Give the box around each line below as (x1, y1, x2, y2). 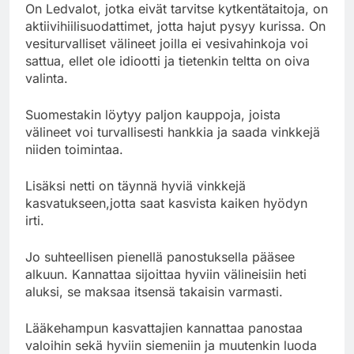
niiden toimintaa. (25, 141, 123, 157)
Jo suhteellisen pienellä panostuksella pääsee (25, 248, 295, 265)
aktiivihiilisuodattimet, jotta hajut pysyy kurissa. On (25, 17, 326, 34)
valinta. (25, 70, 68, 86)
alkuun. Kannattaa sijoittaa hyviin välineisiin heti (25, 265, 307, 282)
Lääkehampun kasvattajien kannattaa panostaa (25, 319, 303, 336)
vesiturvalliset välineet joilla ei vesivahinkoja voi (25, 35, 308, 51)
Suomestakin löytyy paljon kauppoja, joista (25, 106, 281, 122)
